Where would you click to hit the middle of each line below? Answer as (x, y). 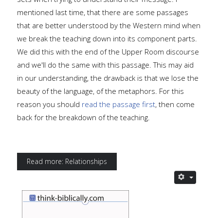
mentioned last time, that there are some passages (103, 12)
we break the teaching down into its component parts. (107, 38)
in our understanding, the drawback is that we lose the (108, 78)
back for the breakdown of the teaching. (83, 117)
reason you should (49, 104)
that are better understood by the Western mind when (109, 25)
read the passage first (118, 104)
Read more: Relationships (67, 161)
